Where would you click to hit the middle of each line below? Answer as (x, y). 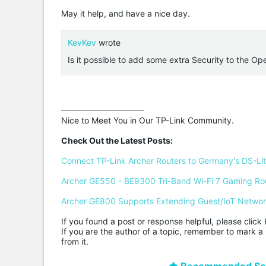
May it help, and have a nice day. (127, 13)
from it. (75, 241)
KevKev (82, 42)
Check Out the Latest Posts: (117, 140)
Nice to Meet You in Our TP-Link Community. (148, 120)
